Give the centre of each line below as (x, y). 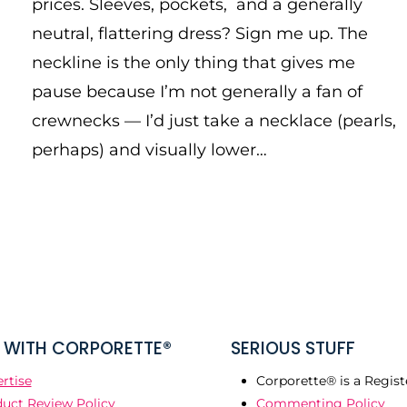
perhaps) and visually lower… (149, 150)
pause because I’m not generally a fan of (197, 92)
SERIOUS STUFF (293, 348)
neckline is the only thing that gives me (194, 63)
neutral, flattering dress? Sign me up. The (200, 34)
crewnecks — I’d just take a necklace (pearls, (214, 121)
